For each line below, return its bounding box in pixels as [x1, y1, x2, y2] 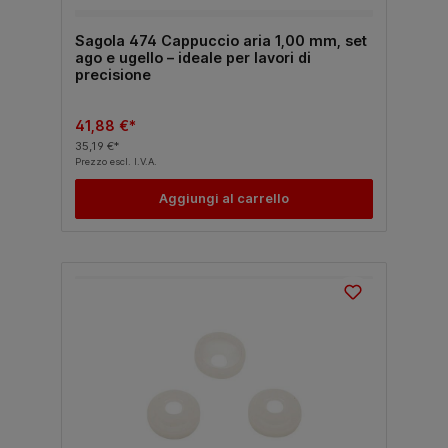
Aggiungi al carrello [159, 191, 289, 207]
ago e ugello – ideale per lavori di [74, 48, 311, 66]
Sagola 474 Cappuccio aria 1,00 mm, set [74, 31, 367, 49]
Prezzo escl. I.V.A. [74, 155, 157, 167]
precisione [74, 65, 151, 83]
